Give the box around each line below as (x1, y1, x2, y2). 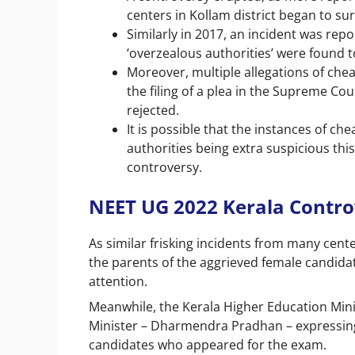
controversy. (127, 158, 202, 176)
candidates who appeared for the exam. (89, 335, 330, 353)
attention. (89, 272, 151, 290)
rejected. (127, 101, 182, 119)
